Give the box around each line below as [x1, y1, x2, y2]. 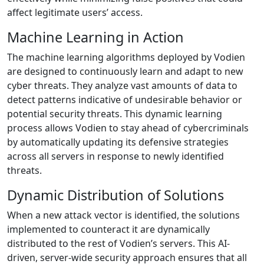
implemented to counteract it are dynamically [7, 223, 210, 236]
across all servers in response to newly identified [7, 150, 224, 163]
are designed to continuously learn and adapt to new [7, 65, 243, 78]
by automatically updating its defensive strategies [7, 136, 229, 148]
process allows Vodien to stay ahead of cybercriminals [7, 121, 249, 134]
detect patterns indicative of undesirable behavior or [7, 93, 242, 106]
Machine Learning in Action [7, 28, 184, 47]
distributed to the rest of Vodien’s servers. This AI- [7, 237, 230, 250]
